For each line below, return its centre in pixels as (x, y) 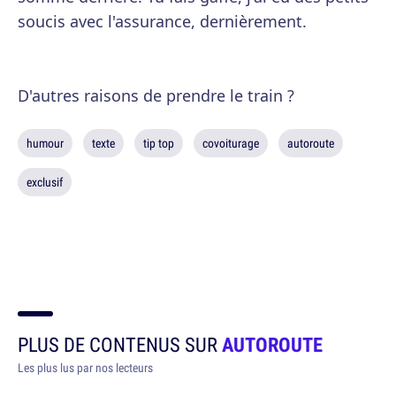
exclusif (45, 182)
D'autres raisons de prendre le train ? (156, 95)
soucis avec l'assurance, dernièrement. (162, 21)
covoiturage (231, 143)
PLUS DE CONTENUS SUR (120, 344)
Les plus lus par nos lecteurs (85, 368)
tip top (159, 143)
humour (45, 143)
